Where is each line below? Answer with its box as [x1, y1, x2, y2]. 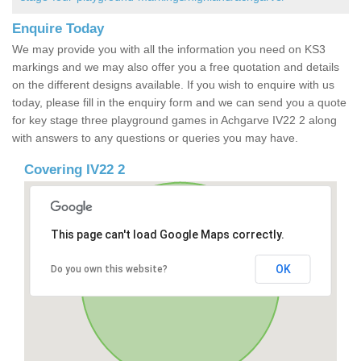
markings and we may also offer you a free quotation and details [12, 60, 339, 74]
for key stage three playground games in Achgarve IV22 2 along [12, 114, 337, 127]
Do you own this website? [50, 263, 168, 276]
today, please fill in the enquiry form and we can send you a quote [12, 96, 346, 110]
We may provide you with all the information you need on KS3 [12, 43, 326, 56]
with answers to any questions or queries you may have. [12, 131, 298, 145]
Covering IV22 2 [24, 162, 125, 178]
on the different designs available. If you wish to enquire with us [12, 78, 334, 92]
